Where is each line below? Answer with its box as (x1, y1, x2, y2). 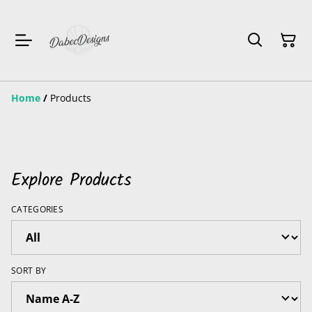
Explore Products (11, 166, 132, 194)
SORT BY (11, 265, 47, 276)
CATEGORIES (11, 203, 63, 215)
